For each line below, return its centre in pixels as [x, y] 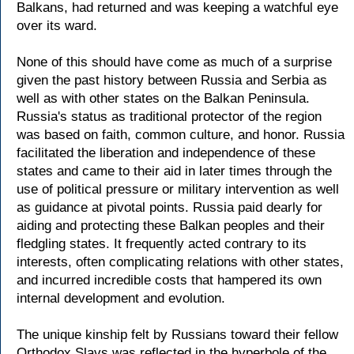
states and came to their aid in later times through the [174, 171]
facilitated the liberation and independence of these [166, 153]
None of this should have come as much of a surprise [174, 62]
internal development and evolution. [121, 298]
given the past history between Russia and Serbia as [172, 80]
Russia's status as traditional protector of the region [169, 117]
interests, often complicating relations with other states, [180, 262]
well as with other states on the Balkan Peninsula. [163, 98]
